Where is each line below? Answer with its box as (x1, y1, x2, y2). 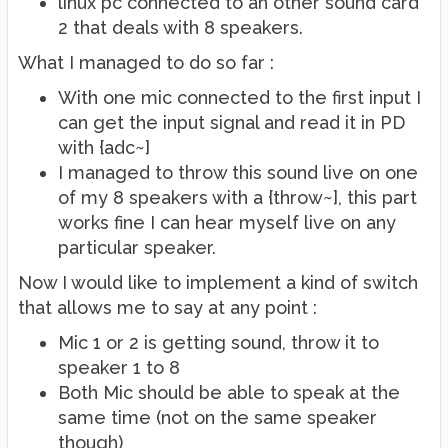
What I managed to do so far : (18, 52, 274, 73)
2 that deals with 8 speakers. (58, 17, 303, 38)
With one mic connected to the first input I (58, 87, 421, 108)
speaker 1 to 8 (58, 357, 180, 378)
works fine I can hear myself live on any (58, 212, 396, 233)
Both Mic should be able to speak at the (58, 382, 400, 403)
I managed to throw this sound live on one (58, 162, 418, 183)
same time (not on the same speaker (58, 407, 377, 428)
